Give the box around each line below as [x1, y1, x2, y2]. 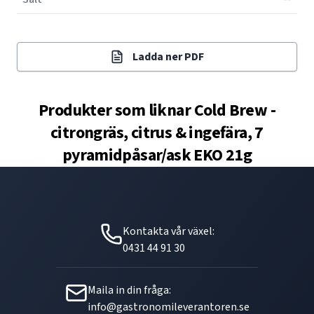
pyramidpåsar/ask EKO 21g [62, 143, 252, 168]
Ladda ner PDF [132, 49, 204, 64]
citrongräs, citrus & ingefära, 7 [50, 121, 264, 145]
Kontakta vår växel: [122, 224, 214, 239]
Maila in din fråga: [87, 282, 171, 298]
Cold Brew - [193, 98, 275, 123]
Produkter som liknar [39, 98, 194, 123]
